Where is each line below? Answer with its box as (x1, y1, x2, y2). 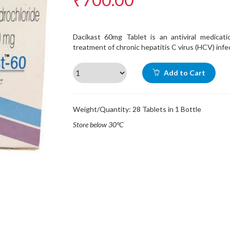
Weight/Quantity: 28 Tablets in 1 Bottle (72, 105, 201, 113)
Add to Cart (162, 68, 205, 77)
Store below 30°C (72, 120, 124, 129)
